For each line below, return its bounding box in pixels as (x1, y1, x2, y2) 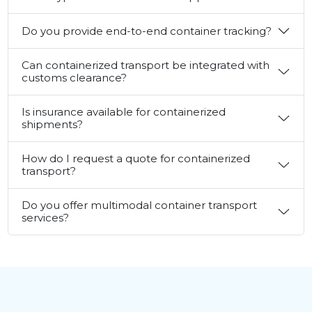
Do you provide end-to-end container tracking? (22, 24, 272, 38)
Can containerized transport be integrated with (22, 58, 270, 72)
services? (22, 211, 69, 225)
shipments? (22, 118, 83, 132)
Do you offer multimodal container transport (22, 198, 257, 212)
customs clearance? (22, 71, 127, 85)
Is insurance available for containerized (22, 105, 226, 119)
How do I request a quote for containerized (22, 152, 250, 166)
